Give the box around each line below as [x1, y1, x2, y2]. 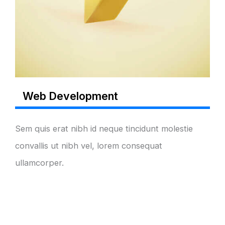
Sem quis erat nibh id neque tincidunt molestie [15, 123, 193, 134]
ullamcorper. [15, 157, 64, 168]
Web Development [23, 89, 118, 102]
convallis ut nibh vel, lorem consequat [15, 140, 162, 151]
